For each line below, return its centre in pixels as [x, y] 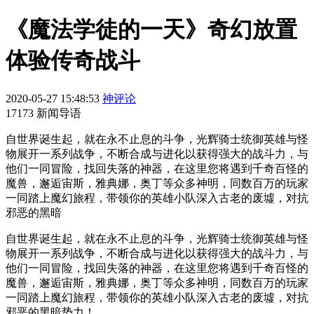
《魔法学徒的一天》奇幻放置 [151, 30]
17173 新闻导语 [43, 113]
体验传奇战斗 [73, 61]
